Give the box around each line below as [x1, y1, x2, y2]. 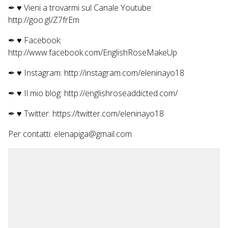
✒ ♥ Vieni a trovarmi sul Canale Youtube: [8, 2, 153, 14]
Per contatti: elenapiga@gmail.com [8, 128, 132, 140]
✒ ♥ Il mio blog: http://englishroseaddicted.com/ [8, 88, 178, 99]
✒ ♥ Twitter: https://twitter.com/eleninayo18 [8, 108, 164, 120]
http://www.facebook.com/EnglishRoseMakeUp [8, 47, 177, 59]
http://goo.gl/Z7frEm [8, 14, 79, 26]
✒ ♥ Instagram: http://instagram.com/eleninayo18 [8, 67, 184, 79]
